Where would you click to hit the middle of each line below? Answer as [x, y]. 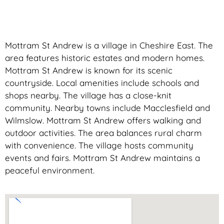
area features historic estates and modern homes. [105, 58]
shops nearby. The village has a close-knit [88, 95]
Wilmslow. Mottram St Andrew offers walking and [103, 120]
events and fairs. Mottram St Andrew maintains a [102, 158]
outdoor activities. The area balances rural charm [103, 133]
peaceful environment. [50, 170]
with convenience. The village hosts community [99, 145]
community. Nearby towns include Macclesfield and [107, 108]
